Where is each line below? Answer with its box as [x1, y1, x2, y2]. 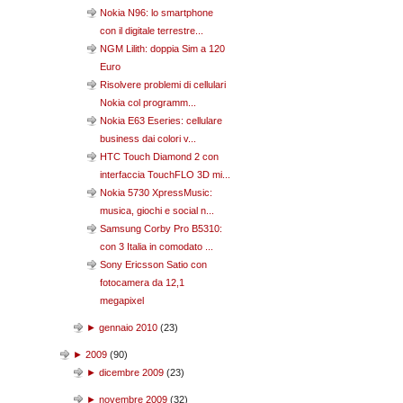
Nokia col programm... [100, 97, 196, 108]
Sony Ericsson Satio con [100, 259, 207, 270]
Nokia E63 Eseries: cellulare [100, 115, 222, 126]
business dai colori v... [100, 133, 196, 144]
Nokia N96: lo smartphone [100, 7, 213, 18]
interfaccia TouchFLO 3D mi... [100, 169, 230, 180]
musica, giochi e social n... [100, 205, 214, 216]
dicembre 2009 [99, 367, 164, 378]
